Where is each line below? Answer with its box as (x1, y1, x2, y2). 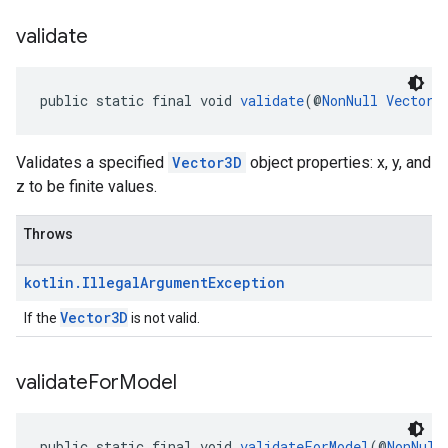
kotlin (24, 273, 74, 292)
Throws (24, 226, 73, 242)
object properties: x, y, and (246, 153, 431, 172)
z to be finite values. (16, 177, 157, 196)
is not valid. (128, 310, 200, 326)
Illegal (82, 273, 140, 292)
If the (24, 310, 60, 326)
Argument (140, 273, 208, 292)
